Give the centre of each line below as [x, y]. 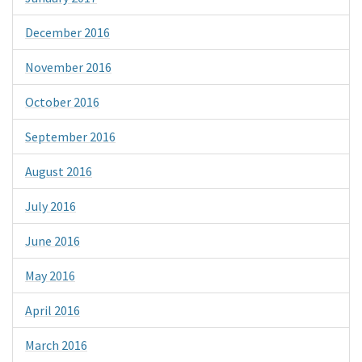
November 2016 [68, 67]
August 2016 [59, 171]
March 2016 [56, 345]
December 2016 [67, 32]
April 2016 [53, 310]
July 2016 [51, 206]
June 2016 [53, 240]
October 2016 [62, 101]
